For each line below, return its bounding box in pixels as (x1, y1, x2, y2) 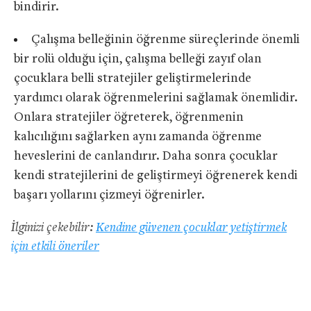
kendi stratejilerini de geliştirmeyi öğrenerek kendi (14, 169, 298, 183)
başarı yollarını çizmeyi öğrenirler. (14, 188, 205, 202)
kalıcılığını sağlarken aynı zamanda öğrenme (14, 130, 262, 144)
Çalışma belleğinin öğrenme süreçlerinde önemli (31, 33, 300, 47)
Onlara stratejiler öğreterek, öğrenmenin (14, 110, 244, 124)
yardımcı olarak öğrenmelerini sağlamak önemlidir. (14, 91, 298, 105)
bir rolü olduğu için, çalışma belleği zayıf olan (14, 52, 262, 66)
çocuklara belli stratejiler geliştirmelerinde (14, 72, 251, 85)
